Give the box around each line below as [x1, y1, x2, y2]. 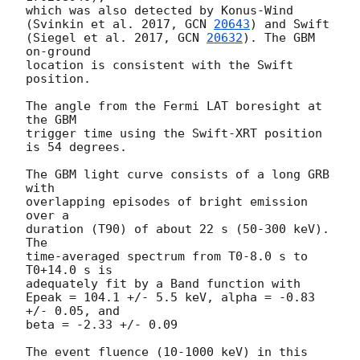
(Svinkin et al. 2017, [26, 17, 185, 32]
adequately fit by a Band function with [26, 276, 308, 292]
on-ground [26, 44, 98, 59]
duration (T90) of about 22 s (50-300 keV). [26, 222, 329, 237]
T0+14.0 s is [26, 263, 120, 278]
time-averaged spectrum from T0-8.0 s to [26, 249, 308, 264]
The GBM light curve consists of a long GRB [26, 167, 329, 182]
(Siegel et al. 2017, [26, 31, 178, 46]
